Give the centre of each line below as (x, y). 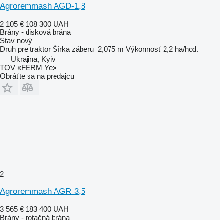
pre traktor (34, 49)
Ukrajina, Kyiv (33, 59)
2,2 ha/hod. (181, 49)
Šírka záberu (73, 49)
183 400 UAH (47, 209)
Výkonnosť (143, 49)
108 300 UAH (47, 24)
